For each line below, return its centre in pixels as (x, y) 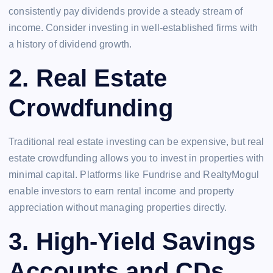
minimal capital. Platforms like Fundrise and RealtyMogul (134, 175)
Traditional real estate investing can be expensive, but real (136, 142)
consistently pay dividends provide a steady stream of (126, 12)
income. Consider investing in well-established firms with (133, 28)
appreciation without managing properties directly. (118, 208)
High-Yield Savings (146, 241)
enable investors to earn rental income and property (122, 191)
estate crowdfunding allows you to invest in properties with (136, 158)
